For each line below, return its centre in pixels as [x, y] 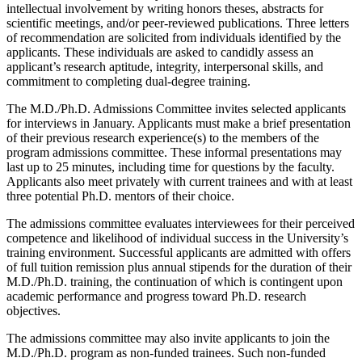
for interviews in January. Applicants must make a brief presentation [179, 124]
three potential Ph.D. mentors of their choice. [120, 196]
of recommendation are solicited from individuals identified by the [174, 38]
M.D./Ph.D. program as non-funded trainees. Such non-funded [166, 353]
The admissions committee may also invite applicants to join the [168, 339]
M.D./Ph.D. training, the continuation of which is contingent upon [175, 282]
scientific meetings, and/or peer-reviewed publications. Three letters [178, 23]
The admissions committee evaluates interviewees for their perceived [181, 224]
